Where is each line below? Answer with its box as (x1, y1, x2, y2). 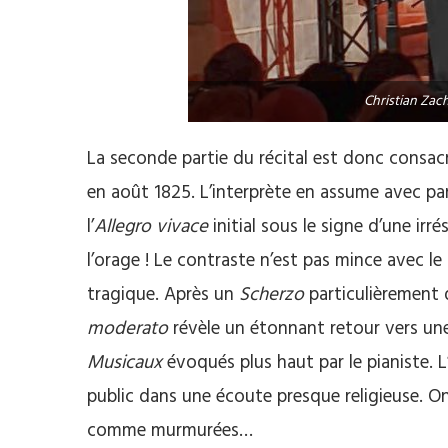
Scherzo (239, 279, 304, 310)
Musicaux (87, 347, 162, 378)
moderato (87, 313, 168, 344)
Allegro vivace (94, 211, 208, 242)
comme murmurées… (87, 415, 253, 446)
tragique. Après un (87, 279, 239, 310)
